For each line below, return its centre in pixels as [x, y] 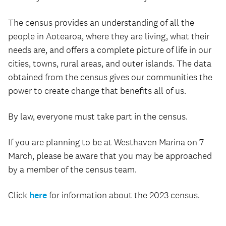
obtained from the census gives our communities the [110, 77]
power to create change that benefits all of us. [97, 91]
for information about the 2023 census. [123, 195]
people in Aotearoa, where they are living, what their [109, 36]
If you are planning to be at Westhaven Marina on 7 [106, 142]
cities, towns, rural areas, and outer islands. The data [110, 64]
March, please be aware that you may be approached [110, 156]
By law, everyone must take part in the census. [98, 117]
